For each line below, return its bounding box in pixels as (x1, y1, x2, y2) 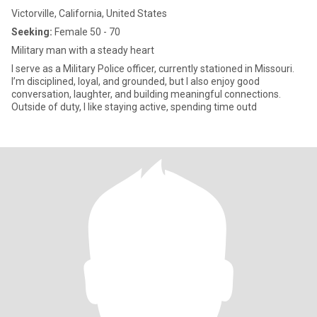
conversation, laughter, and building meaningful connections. (11, 88, 281, 100)
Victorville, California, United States (11, 8, 167, 19)
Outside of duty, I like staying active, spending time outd (11, 101, 257, 113)
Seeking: (11, 26, 52, 38)
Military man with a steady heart (11, 45, 154, 56)
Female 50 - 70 (52, 26, 120, 38)
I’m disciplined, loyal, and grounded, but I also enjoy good (11, 76, 260, 87)
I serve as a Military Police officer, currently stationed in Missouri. (11, 63, 294, 74)
